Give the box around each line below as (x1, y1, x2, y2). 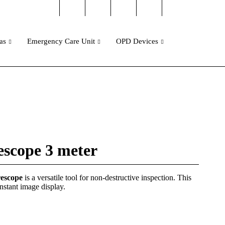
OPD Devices (116, 37, 158, 45)
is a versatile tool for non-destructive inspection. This (23, 173, 192, 182)
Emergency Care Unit (27, 37, 95, 45)
